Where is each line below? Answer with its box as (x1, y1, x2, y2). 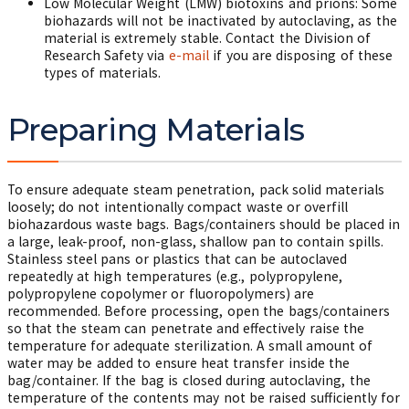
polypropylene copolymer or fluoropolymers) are (6, 285, 315, 302)
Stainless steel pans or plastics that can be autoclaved (6, 250, 347, 267)
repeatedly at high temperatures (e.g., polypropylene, (6, 267, 342, 285)
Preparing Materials (6, 110, 304, 149)
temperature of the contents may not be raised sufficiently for (6, 389, 401, 406)
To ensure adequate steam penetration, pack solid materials (6, 181, 385, 198)
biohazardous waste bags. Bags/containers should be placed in (6, 215, 401, 233)
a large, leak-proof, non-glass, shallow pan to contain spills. (6, 233, 383, 250)
